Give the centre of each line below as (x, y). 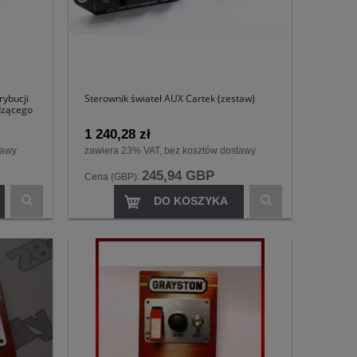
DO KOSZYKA (191, 201)
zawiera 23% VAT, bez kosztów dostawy (170, 151)
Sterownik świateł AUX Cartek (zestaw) (170, 98)
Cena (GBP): (113, 177)
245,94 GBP (178, 176)
